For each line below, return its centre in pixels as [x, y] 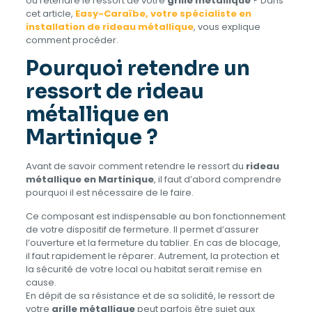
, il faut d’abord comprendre [217, 179]
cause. [41, 282]
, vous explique [227, 26]
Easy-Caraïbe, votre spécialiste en [163, 13]
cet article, [50, 13]
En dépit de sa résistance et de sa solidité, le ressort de [150, 295]
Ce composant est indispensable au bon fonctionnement [155, 216]
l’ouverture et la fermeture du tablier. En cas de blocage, [153, 242]
